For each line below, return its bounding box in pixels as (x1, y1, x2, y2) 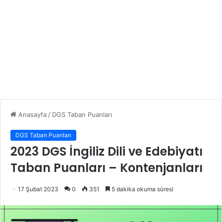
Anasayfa (16, 110, 47, 118)
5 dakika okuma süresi (110, 185, 173, 193)
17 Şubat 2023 (18, 185, 58, 193)
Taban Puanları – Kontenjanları (10, 159, 203, 176)
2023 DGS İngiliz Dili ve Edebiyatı (10, 143, 203, 160)
